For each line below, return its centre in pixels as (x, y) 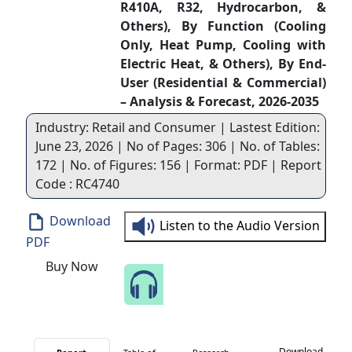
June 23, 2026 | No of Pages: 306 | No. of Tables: (177, 146)
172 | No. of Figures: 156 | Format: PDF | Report (178, 165)
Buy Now (71, 267)
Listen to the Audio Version (240, 225)
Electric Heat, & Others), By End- (223, 64)
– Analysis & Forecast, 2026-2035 (219, 101)
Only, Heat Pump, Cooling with (223, 45)
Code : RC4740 (77, 184)
